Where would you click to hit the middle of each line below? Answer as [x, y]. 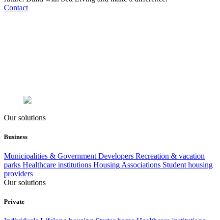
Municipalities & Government [51, 156]
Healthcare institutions [58, 165]
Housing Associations [128, 165]
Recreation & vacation [170, 156]
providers [18, 174]
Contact [16, 7]
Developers [117, 156]
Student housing [188, 165]
